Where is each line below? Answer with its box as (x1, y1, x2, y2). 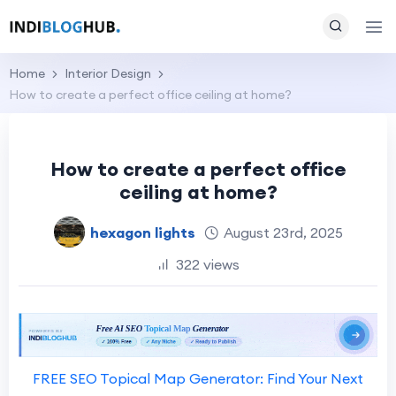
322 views (176, 255, 240, 273)
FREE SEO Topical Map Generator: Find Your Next (33, 369, 363, 388)
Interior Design (65, 65, 151, 81)
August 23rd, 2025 (223, 223, 343, 241)
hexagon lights (89, 223, 195, 241)
